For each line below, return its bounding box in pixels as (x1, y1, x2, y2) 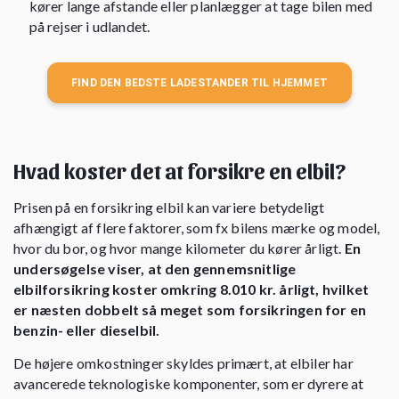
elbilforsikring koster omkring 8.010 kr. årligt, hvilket (13, 280, 370, 297)
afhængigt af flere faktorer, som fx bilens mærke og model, (13, 218, 380, 236)
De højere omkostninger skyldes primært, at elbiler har (13, 354, 354, 371)
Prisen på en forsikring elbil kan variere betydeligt (13, 198, 325, 216)
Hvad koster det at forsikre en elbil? (13, 157, 346, 183)
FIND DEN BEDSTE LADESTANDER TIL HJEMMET (70, 76, 328, 89)
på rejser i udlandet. (28, 17, 151, 35)
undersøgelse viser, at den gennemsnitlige (13, 259, 297, 277)
